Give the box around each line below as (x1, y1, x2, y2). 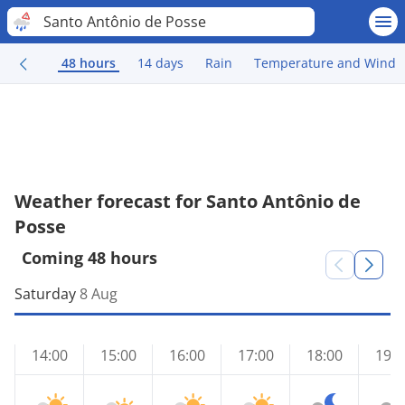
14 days (137, 54, 184, 71)
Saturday (14, 284, 76, 304)
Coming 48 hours (22, 247, 157, 268)
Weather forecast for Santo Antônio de (14, 189, 361, 213)
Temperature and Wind (254, 54, 396, 71)
